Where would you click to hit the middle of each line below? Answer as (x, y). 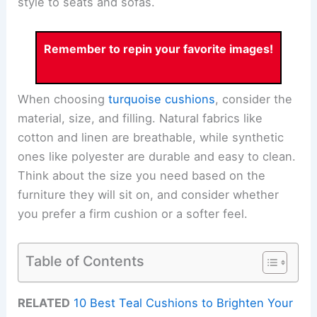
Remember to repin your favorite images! (158, 48)
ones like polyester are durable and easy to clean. (157, 157)
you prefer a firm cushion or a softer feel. (133, 214)
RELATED (44, 302)
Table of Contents (85, 261)
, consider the (254, 99)
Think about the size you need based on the (142, 176)
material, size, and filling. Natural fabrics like (140, 119)
